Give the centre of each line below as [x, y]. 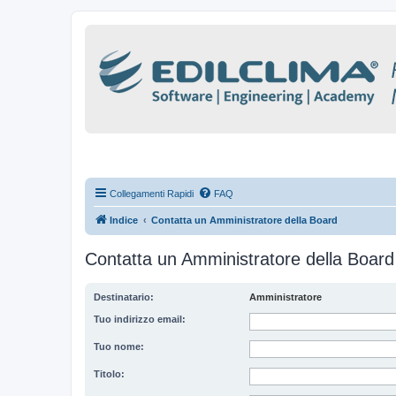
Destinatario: [124, 297]
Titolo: [109, 374]
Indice [124, 220]
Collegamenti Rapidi [152, 194]
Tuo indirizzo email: [140, 319]
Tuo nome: [119, 346]
